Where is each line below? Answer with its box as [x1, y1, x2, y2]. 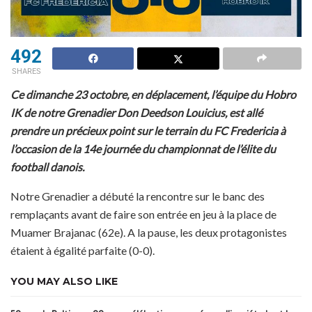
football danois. [10, 160, 86, 174]
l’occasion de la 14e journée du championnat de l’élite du [10, 142, 276, 156]
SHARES [11, 67, 41, 77]
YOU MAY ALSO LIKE [10, 275, 118, 288]
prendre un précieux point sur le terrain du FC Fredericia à [10, 124, 286, 138]
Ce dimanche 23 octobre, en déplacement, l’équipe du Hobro [10, 88, 296, 102]
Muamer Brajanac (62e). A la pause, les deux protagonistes [10, 226, 287, 240]
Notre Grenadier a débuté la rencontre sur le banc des [10, 189, 265, 203]
